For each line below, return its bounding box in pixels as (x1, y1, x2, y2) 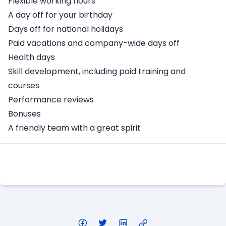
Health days (8, 51, 55, 64)
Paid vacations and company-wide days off (8, 37, 180, 49)
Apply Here (90, 158, 136, 171)
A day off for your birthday (8, 9, 112, 21)
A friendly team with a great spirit (8, 122, 141, 134)
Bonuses (8, 108, 41, 120)
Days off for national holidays (8, 23, 123, 35)
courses (8, 80, 39, 92)
